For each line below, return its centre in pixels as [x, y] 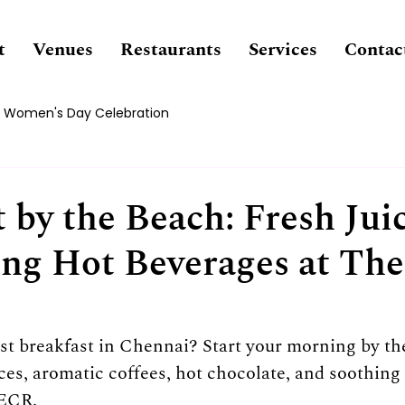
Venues [63, 50]
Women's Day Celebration [86, 113]
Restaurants [171, 50]
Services [283, 50]
